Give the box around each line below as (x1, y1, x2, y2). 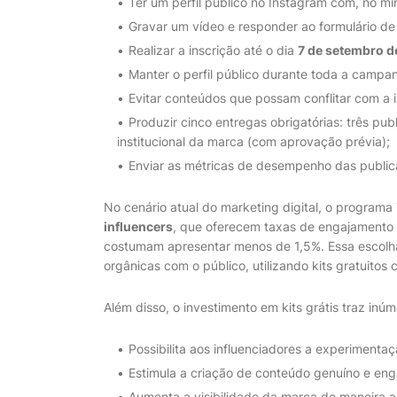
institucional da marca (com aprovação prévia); (117, 134, 390, 149)
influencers (104, 219, 173, 234)
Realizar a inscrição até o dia (128, 43, 298, 58)
